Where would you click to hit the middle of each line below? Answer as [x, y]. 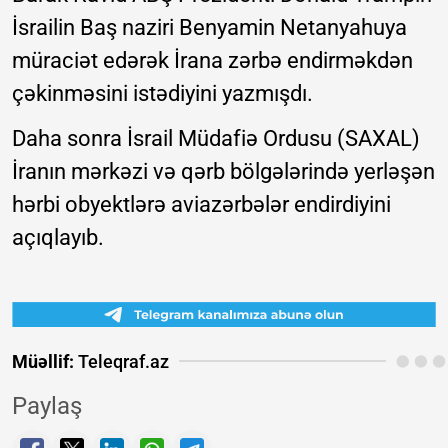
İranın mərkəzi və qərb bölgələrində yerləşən [223, 171]
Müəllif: [43, 361]
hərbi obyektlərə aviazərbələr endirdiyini [201, 204]
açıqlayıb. [58, 237]
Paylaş [47, 405]
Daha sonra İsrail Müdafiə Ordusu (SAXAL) [216, 138]
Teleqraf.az [121, 361]
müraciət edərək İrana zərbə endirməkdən [212, 60]
